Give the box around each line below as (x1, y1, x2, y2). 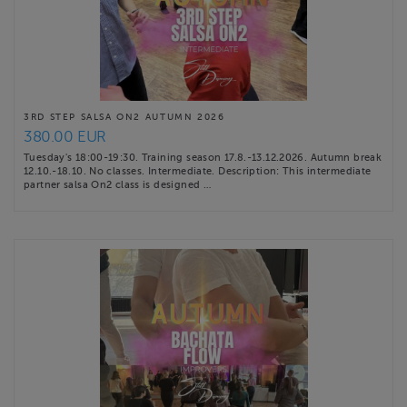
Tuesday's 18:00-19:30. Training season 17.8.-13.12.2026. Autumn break (24, 152, 382, 164)
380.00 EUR (24, 128, 106, 146)
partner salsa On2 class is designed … (24, 179, 212, 191)
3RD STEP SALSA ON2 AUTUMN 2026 (24, 112, 225, 123)
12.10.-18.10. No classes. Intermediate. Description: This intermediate (24, 165, 372, 177)
